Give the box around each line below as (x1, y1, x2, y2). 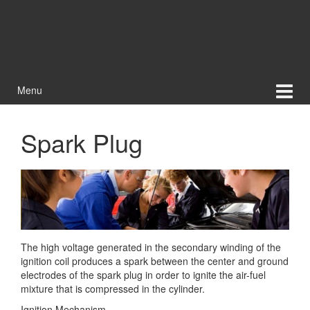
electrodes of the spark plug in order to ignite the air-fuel (21, 267, 266, 282)
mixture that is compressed (21, 281, 139, 295)
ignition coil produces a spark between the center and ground (21, 253, 289, 268)
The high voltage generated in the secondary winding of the (21, 239, 281, 254)
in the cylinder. (139, 281, 205, 295)
